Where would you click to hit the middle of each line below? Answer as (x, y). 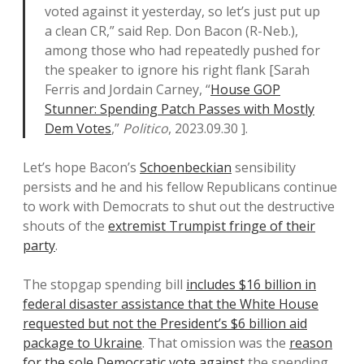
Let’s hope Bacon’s (81, 167)
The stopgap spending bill (104, 284)
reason (311, 343)
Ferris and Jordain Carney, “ (128, 89)
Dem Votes (78, 128)
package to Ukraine (82, 343)
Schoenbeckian (186, 167)
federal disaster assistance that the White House (171, 304)
